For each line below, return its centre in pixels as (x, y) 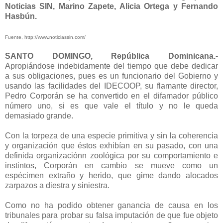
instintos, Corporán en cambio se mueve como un (111, 165)
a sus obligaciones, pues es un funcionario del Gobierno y (111, 76)
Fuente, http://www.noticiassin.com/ (45, 37)
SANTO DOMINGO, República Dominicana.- (111, 56)
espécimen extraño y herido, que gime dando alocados (111, 175)
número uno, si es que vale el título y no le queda (111, 106)
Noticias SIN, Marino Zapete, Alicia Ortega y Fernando (111, 6)
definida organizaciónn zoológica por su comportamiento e (111, 155)
